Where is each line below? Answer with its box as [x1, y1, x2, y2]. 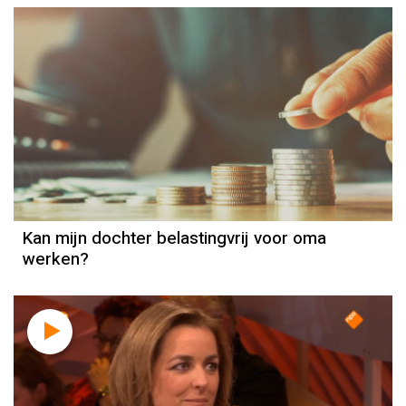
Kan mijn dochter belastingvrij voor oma [23, 226, 326, 252]
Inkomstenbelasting [123, 119, 292, 140]
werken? [23, 246, 89, 273]
